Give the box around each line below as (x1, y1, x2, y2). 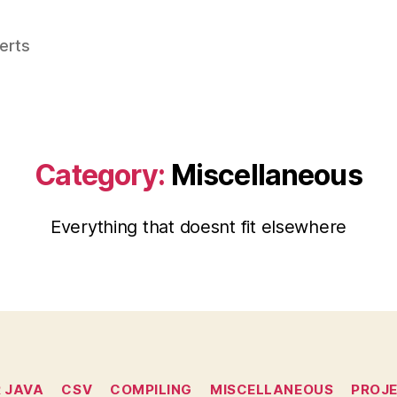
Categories (198, 372, 276, 391)
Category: (35, 158, 166, 192)
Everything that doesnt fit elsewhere (50, 216, 347, 237)
